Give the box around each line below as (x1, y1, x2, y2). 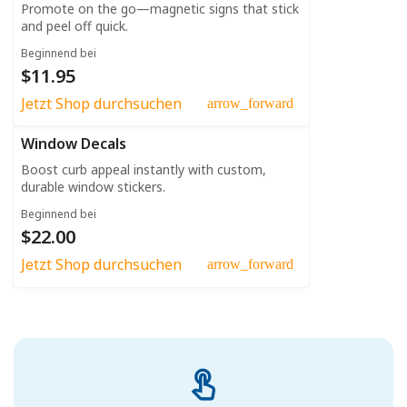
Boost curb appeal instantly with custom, (21, 160, 266, 178)
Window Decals (21, 133, 126, 154)
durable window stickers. (21, 177, 165, 195)
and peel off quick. (21, 16, 128, 35)
